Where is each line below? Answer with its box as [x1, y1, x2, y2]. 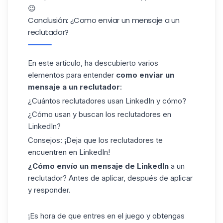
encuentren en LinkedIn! [28, 147, 110, 157]
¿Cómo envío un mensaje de [28, 161, 135, 171]
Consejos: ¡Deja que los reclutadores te [28, 135, 163, 145]
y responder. [28, 185, 71, 195]
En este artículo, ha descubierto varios [28, 58, 158, 68]
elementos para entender [28, 70, 116, 80]
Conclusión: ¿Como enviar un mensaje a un [28, 14, 180, 25]
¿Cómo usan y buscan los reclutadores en [28, 110, 171, 119]
